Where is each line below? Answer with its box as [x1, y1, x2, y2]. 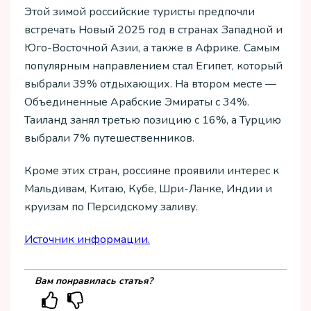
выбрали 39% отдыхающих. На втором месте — [24, 76, 276, 92]
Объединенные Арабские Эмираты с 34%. [24, 94, 249, 110]
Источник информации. [24, 231, 150, 247]
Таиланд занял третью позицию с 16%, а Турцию [24, 112, 281, 128]
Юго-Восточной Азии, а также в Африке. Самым [24, 40, 280, 56]
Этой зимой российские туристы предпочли [24, 4, 255, 20]
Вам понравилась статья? [35, 274, 153, 288]
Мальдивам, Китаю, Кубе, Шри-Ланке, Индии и [24, 180, 272, 196]
